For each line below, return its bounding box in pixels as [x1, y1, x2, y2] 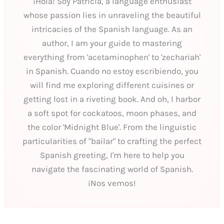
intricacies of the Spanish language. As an [31, 23, 192, 34]
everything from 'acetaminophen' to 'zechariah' [23, 51, 200, 62]
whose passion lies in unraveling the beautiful [23, 9, 201, 20]
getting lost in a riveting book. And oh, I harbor [23, 93, 200, 104]
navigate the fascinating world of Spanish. [31, 163, 193, 174]
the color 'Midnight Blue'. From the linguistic [27, 121, 196, 132]
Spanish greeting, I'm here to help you [39, 149, 184, 160]
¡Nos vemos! [88, 177, 136, 188]
